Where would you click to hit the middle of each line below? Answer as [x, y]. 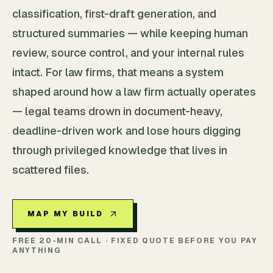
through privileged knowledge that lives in [120, 150]
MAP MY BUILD [66, 214]
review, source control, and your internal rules [128, 53]
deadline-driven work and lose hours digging [126, 131]
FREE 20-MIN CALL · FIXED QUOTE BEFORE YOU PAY [135, 241]
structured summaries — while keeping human [130, 33]
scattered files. [51, 170]
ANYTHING [37, 250]
